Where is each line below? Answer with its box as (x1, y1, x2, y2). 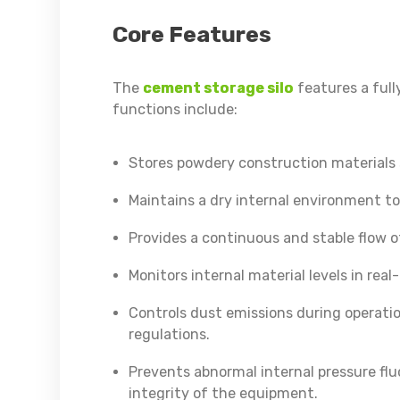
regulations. (128, 326, 210, 344)
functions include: (112, 101, 237, 119)
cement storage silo (142, 79, 294, 97)
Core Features (112, 21, 271, 48)
